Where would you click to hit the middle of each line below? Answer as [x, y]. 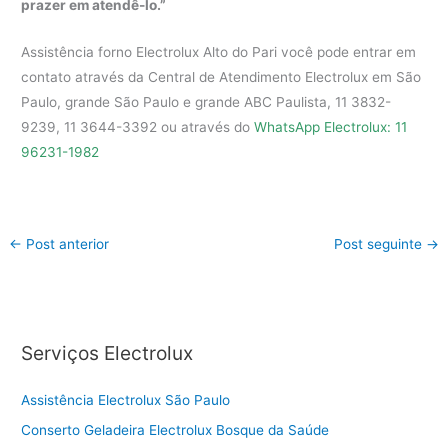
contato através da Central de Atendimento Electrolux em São [221, 77]
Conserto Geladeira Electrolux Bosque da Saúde [175, 429]
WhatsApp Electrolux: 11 [331, 127]
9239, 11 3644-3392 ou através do [138, 127]
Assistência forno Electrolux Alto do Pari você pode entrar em [219, 52]
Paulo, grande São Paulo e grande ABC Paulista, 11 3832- [206, 102]
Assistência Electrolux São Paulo [126, 399]
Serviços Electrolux [107, 353]
